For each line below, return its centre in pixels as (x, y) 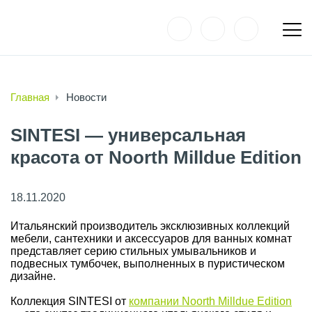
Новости (86, 97)
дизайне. (33, 276)
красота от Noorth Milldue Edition (156, 157)
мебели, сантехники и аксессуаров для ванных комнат (151, 239)
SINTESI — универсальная (128, 135)
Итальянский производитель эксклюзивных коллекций (150, 226)
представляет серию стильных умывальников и (133, 251)
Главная (30, 97)
